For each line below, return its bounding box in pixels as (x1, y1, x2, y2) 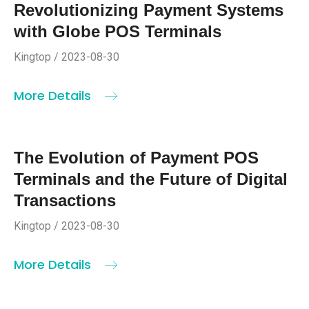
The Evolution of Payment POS (14, 148, 259, 168)
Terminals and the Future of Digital (14, 170, 288, 189)
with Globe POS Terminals (14, 22, 221, 41)
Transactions (14, 191, 116, 210)
